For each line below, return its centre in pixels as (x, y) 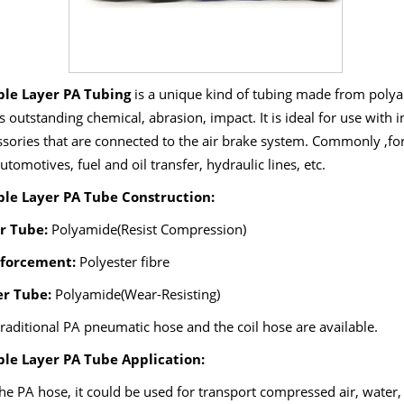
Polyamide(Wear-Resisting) (135, 294)
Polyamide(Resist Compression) (147, 229)
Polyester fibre (122, 262)
